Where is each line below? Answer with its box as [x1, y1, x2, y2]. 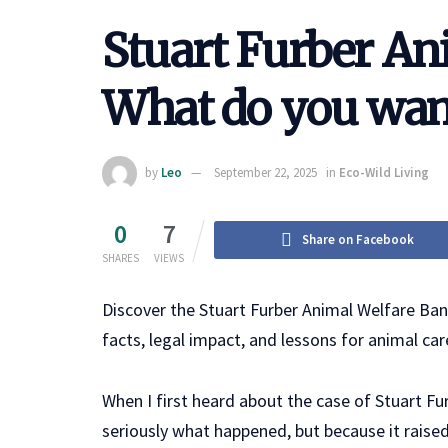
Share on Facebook [302, 230, 415, 248]
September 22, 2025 [214, 163, 317, 181]
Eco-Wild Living [339, 163, 429, 181]
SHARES [102, 250, 139, 265]
